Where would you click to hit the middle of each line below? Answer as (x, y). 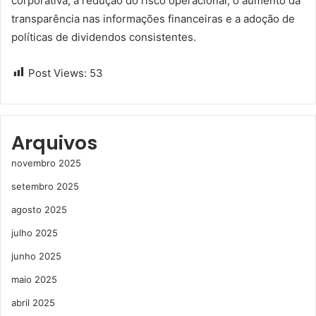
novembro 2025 (46, 163)
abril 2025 (33, 302)
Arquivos (54, 142)
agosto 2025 (39, 209)
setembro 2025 (45, 186)
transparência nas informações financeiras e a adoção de (153, 18)
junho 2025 (36, 256)
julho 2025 (35, 232)
